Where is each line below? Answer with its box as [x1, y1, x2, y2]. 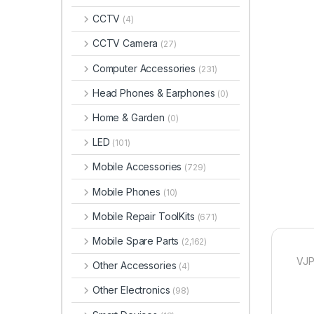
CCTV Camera [92, 37, 161, 50]
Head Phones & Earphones [92, 86, 218, 99]
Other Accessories [92, 259, 179, 272]
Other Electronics [92, 284, 173, 296]
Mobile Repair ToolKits [92, 210, 198, 222]
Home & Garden [92, 111, 168, 124]
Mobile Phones [92, 185, 163, 198]
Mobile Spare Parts [92, 234, 182, 247]
